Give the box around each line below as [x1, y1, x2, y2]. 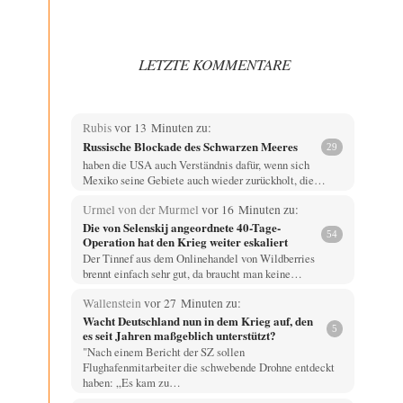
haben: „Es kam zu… [82, 374, 181, 391]
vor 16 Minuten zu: [201, 201, 299, 218]
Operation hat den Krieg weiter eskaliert [82, 232, 288, 250]
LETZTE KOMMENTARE [139, 54, 291, 76]
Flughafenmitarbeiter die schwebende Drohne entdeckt [82, 359, 335, 376]
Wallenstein [82, 295, 144, 312]
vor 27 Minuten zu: [143, 295, 241, 312]
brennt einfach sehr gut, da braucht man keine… [82, 264, 302, 282]
